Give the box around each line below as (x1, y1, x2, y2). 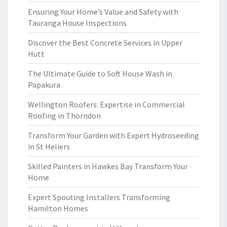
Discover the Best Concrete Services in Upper (28, 37, 182, 48)
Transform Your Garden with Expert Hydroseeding (28, 130, 199, 140)
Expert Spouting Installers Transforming (28, 192, 170, 202)
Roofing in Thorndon (28, 110, 101, 121)
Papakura (28, 80, 60, 90)
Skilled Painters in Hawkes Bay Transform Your (28, 161, 188, 171)
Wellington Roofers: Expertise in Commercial (28, 99, 185, 109)
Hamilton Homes (28, 203, 88, 213)
